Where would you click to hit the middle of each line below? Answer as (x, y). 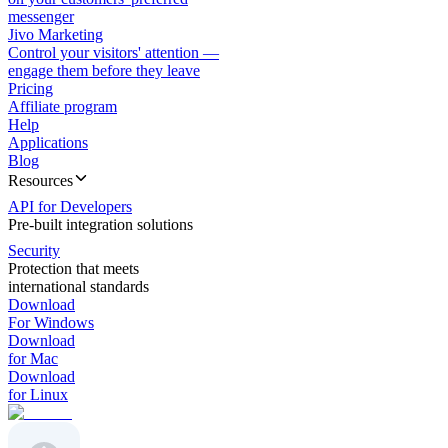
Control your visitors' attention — (113, 52)
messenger (41, 16)
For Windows (51, 322)
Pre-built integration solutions (100, 224)
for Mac (33, 358)
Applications (48, 142)
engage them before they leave (104, 70)
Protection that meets (73, 268)
